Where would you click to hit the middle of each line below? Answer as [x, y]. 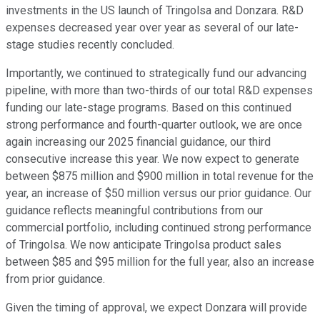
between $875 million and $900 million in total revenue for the [160, 176]
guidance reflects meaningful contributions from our [134, 210]
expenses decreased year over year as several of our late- [152, 27]
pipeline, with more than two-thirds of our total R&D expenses [159, 90]
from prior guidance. [55, 279]
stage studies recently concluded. [90, 44]
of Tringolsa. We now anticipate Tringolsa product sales [144, 244]
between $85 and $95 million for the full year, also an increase [160, 261]
